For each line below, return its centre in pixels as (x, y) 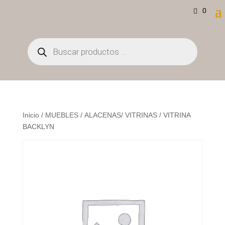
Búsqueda (43, 41)
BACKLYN (38, 127)
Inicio (31, 115)
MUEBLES (62, 115)
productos (43, 55)
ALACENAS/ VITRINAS (121, 115)
